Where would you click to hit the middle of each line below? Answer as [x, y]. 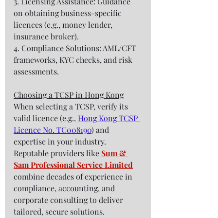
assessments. [38, 72]
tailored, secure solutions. [61, 212]
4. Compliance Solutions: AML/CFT [76, 48]
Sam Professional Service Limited [73, 165]
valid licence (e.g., [46, 118]
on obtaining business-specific [69, 13]
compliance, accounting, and [65, 188]
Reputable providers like [57, 153]
